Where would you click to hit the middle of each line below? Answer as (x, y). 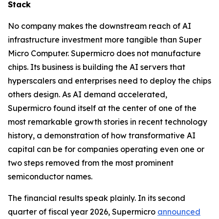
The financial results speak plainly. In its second (97, 198)
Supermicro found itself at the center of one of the (102, 108)
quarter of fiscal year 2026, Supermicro (83, 211)
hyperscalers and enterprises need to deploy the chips (109, 80)
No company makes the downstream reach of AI (99, 26)
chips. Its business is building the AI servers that (97, 67)
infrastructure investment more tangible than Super (105, 39)
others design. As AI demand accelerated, (88, 94)
